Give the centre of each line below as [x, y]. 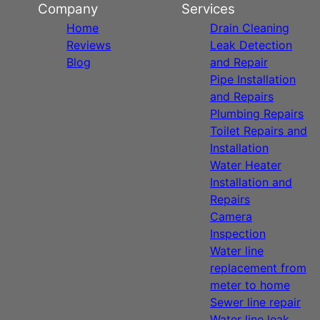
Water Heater [245, 165]
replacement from [258, 268]
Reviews [89, 45]
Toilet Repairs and [258, 131]
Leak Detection [251, 45]
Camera [231, 216]
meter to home [250, 285]
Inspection [237, 234]
